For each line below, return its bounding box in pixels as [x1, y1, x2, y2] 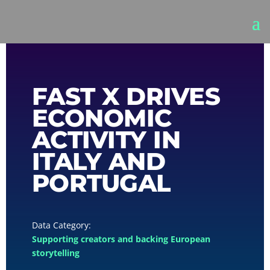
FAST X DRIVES [31, 81, 221, 111]
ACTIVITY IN [31, 125, 181, 155]
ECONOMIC [31, 103, 172, 133]
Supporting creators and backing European [31, 233, 210, 245]
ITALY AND [31, 146, 166, 177]
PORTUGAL [31, 168, 171, 198]
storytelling [31, 247, 80, 259]
